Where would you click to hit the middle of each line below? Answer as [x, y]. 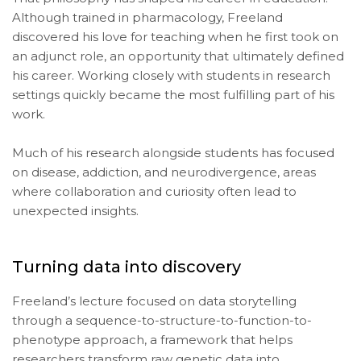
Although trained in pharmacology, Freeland [147, 18]
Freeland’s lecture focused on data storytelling [154, 301]
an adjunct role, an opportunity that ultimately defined [178, 56]
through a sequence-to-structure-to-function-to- [162, 320]
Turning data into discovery [127, 267]
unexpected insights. [75, 211]
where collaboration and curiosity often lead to [154, 192]
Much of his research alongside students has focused [173, 153]
